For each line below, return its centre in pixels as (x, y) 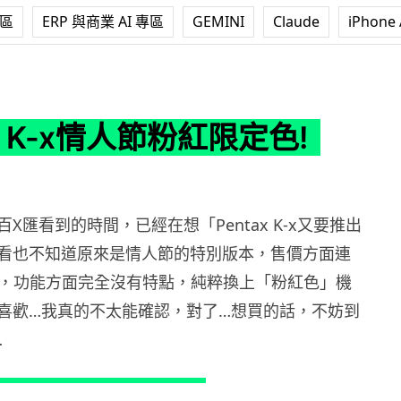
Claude (296, 21)
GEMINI (218, 21)
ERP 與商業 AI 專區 (103, 21)
